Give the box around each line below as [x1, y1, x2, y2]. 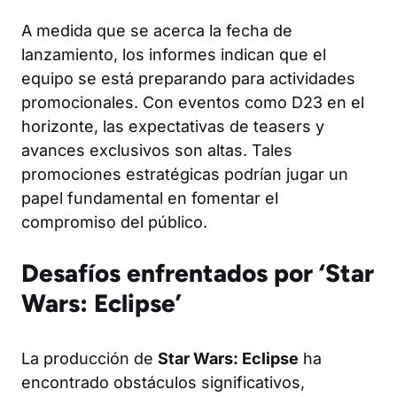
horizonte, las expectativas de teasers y [21, 117, 324, 136]
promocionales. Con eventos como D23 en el [21, 93, 364, 112]
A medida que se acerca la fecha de [21, 21, 292, 40]
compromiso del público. [21, 213, 207, 231]
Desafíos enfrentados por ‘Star [21, 258, 374, 288]
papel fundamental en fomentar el [21, 189, 278, 207]
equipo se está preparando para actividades [21, 69, 355, 88]
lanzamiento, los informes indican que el [21, 45, 326, 64]
